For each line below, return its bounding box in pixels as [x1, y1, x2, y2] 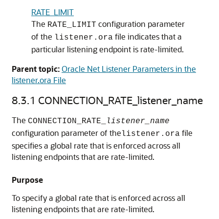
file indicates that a [113, 31, 182, 42]
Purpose [12, 175, 43, 185]
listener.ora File [12, 75, 66, 85]
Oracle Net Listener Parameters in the [62, 64, 196, 74]
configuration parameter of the [12, 128, 121, 138]
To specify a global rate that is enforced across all [12, 193, 185, 203]
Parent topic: [12, 64, 60, 74]
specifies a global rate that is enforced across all [12, 140, 180, 151]
